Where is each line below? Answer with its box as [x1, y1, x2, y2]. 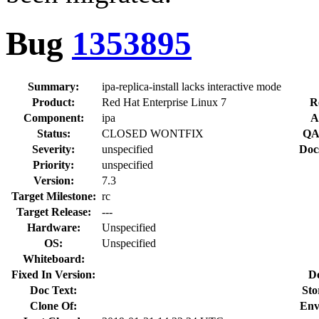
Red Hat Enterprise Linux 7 [102, 95, 226, 108]
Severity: [32, 142, 75, 155]
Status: [36, 127, 70, 140]
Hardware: [26, 221, 80, 234]
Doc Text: [30, 283, 77, 296]
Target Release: [16, 205, 91, 218]
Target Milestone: [11, 189, 96, 202]
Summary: [28, 80, 79, 93]
